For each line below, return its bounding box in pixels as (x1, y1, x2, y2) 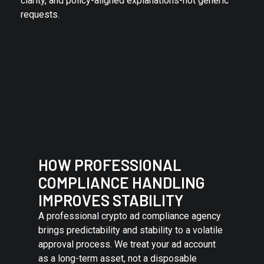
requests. (21, 8, 60, 20)
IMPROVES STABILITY (38, 190, 183, 209)
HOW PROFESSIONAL (38, 155, 181, 174)
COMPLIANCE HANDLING (38, 173, 205, 192)
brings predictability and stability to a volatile (38, 224, 223, 236)
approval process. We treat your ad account (38, 238, 216, 250)
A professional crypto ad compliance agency (38, 210, 221, 222)
